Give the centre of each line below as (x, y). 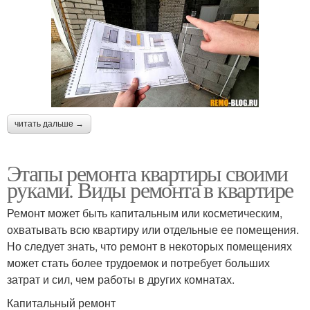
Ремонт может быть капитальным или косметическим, (145, 213)
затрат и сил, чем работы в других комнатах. (121, 280)
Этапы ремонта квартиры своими (147, 173)
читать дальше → (49, 124)
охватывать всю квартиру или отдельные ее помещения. (153, 230)
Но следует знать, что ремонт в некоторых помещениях (149, 246)
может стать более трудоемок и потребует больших (138, 263)
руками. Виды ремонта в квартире (150, 190)
